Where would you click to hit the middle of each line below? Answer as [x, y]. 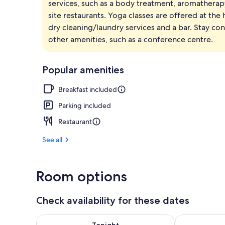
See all [52, 139]
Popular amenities [83, 70]
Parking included [85, 105]
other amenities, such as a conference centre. [131, 39]
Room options [82, 176]
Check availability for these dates [113, 200]
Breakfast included [88, 89]
